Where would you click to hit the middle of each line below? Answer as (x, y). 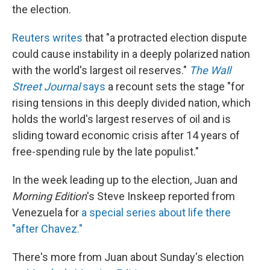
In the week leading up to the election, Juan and (125, 180)
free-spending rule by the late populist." (105, 152)
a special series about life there (156, 212)
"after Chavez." (47, 229)
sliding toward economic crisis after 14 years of (126, 135)
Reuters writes (47, 38)
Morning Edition (49, 196)
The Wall (210, 70)
